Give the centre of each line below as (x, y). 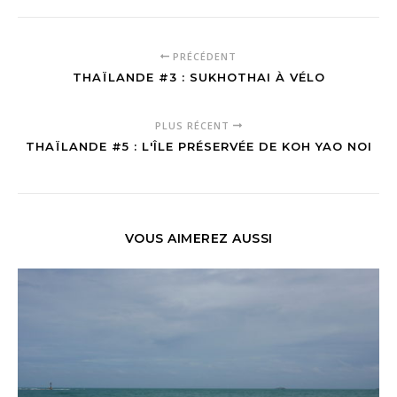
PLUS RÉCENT (195, 125)
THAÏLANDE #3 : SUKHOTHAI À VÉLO (198, 77)
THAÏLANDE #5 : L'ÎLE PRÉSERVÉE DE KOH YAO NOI (198, 146)
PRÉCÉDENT (202, 56)
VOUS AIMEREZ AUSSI (198, 238)
